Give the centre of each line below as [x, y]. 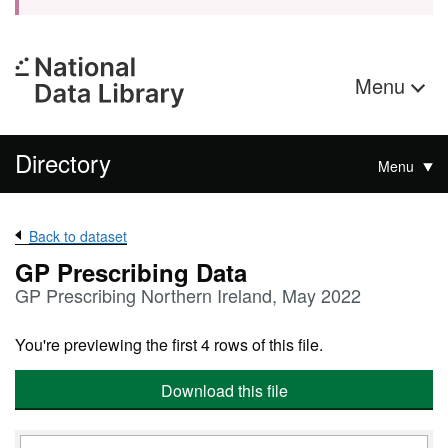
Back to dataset [78, 236]
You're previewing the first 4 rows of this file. [169, 344]
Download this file [224, 390]
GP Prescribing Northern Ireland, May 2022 [188, 295]
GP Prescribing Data [131, 272]
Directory [63, 162]
